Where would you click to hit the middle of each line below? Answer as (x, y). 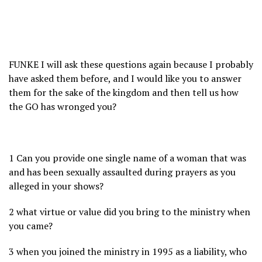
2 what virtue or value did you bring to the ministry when (130, 212)
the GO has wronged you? (63, 107)
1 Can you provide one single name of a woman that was (127, 158)
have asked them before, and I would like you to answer (125, 79)
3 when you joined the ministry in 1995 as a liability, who (128, 252)
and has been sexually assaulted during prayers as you (122, 172)
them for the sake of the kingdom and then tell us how (124, 93)
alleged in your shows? (56, 186)
